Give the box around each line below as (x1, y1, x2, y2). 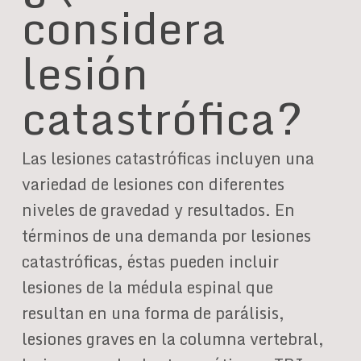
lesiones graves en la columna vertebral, (21, 326, 324, 352)
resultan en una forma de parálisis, (21, 300, 284, 326)
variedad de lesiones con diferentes (21, 171, 284, 197)
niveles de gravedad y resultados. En (21, 197, 295, 223)
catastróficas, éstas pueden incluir (21, 248, 279, 275)
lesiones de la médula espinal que (21, 274, 273, 301)
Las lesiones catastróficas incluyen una (21, 145, 314, 172)
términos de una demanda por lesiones (21, 222, 311, 249)
